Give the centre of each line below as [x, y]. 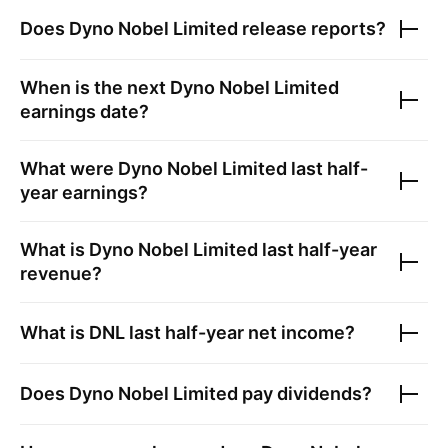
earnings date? [84, 111]
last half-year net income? [240, 332]
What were [69, 168]
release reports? [312, 28]
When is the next [95, 87]
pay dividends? [305, 393]
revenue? [61, 273]
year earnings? [84, 192]
